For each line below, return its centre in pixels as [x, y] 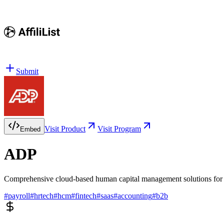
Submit [27, 71]
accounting [135, 195]
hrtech [44, 195]
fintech [86, 195]
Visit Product [65, 129]
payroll [19, 195]
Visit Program [119, 129]
